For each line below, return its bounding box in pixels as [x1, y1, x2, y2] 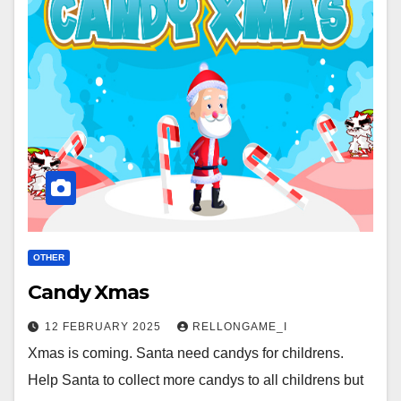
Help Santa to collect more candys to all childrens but [28, 372, 363, 388]
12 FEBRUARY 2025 [45, 320, 165, 334]
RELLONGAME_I [192, 320, 287, 334]
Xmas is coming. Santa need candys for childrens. [28, 346, 344, 362]
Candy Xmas [28, 280, 149, 305]
